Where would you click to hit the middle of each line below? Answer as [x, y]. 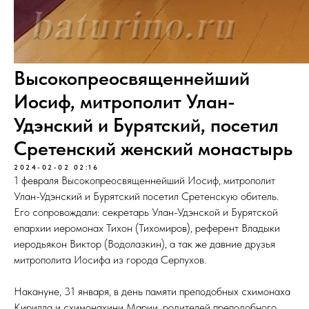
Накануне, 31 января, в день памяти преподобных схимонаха [152, 291]
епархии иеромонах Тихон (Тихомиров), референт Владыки [147, 228]
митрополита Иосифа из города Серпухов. [110, 260]
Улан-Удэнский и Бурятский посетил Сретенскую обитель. [146, 196]
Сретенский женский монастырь [153, 148]
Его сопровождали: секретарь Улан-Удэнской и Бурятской [146, 212]
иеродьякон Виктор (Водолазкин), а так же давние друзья [144, 244]
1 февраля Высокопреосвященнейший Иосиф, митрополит [144, 180]
